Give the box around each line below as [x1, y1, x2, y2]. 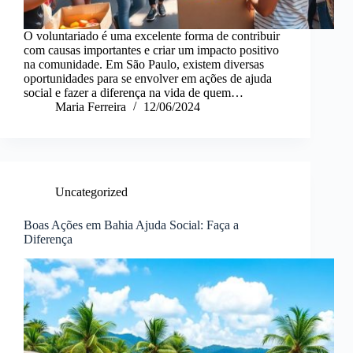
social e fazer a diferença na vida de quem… [24, 86, 243, 100]
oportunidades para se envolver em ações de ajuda [24, 72, 272, 86]
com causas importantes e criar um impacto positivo [24, 43, 279, 58]
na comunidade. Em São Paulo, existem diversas [24, 58, 264, 72]
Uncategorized [55, 185, 128, 199]
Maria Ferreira [55, 100, 126, 114]
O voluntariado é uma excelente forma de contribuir [24, 29, 280, 43]
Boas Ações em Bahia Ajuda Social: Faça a [24, 218, 239, 232]
